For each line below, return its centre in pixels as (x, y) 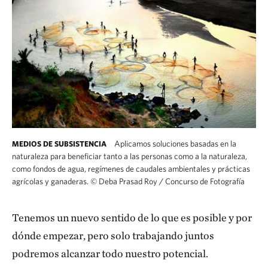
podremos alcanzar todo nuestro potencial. (111, 253)
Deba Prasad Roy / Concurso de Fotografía (171, 181)
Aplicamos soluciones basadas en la (174, 144)
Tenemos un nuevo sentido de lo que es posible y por (132, 217)
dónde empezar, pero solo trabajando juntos (113, 235)
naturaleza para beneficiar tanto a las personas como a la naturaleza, (130, 156)
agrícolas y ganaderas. (51, 181)
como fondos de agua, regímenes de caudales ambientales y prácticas (131, 169)
